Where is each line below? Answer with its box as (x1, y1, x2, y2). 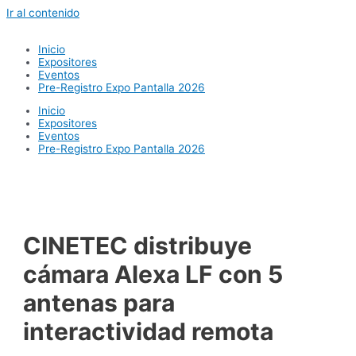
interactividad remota (23, 316, 274, 346)
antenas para (23, 288, 176, 317)
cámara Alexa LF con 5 (23, 259, 284, 288)
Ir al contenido (6, 6, 79, 19)
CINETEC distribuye (23, 230, 253, 260)
